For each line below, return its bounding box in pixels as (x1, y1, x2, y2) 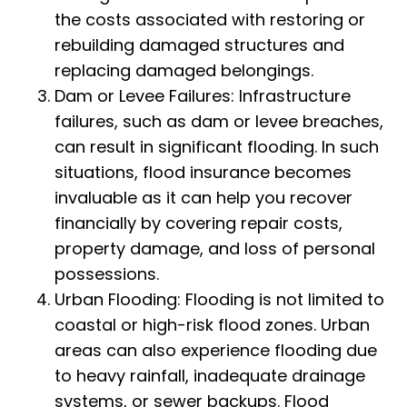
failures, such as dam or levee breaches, (55, 110, 383, 134)
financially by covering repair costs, (55, 212, 342, 235)
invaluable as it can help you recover (55, 186, 352, 210)
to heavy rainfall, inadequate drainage (55, 364, 365, 388)
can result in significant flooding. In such (55, 135, 379, 159)
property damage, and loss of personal (55, 237, 375, 261)
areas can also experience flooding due (55, 339, 377, 362)
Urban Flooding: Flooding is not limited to (55, 288, 384, 312)
